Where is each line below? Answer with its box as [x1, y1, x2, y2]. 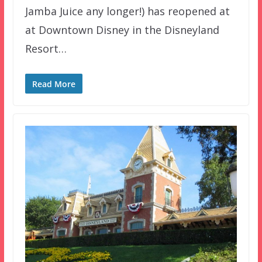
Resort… [25, 42, 67, 56]
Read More [32, 78, 75, 89]
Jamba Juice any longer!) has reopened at [25, 4, 230, 18]
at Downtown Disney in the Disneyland [25, 23, 219, 37]
